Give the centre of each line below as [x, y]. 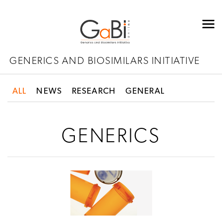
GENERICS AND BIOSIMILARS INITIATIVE [105, 61]
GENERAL [145, 91]
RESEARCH [93, 91]
